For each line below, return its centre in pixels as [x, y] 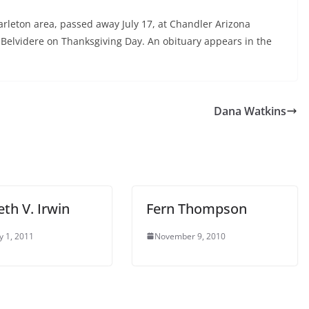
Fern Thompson [197, 208]
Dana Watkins [250, 111]
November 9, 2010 [190, 236]
